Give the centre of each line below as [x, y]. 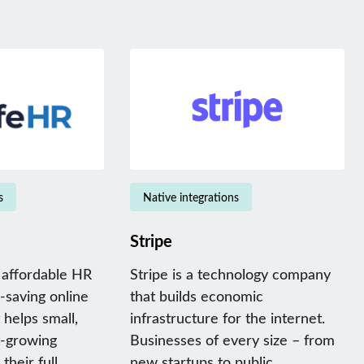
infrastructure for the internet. [227, 317]
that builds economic [196, 295]
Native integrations [191, 197]
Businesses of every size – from [232, 339]
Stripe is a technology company [230, 273]
